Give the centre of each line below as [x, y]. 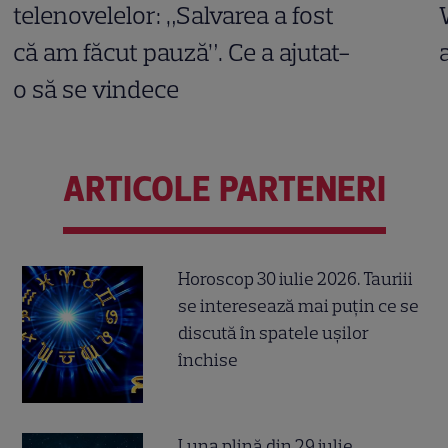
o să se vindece [96, 88]
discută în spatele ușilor [274, 333]
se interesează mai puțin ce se [299, 306]
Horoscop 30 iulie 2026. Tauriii [296, 279]
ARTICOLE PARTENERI [224, 188]
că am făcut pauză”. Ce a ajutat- [182, 51]
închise [208, 360]
